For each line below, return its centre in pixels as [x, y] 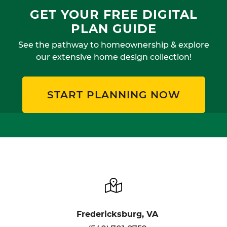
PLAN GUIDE [114, 28]
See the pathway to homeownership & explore [114, 45]
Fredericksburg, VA [117, 214]
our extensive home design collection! [114, 57]
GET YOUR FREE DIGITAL [114, 14]
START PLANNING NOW [113, 95]
